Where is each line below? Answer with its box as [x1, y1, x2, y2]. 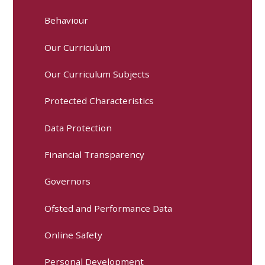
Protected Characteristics [44, 95, 154, 107]
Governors [44, 175, 91, 188]
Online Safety [44, 229, 103, 241]
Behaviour [44, 14, 89, 27]
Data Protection [44, 121, 112, 134]
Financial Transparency [44, 148, 145, 161]
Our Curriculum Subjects [44, 68, 150, 80]
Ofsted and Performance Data [44, 202, 173, 214]
